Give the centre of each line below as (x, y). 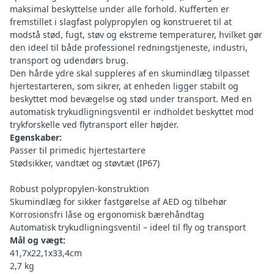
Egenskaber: (36, 138)
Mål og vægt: (38, 240)
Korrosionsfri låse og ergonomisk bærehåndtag (107, 215)
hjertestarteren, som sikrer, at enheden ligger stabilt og (124, 86)
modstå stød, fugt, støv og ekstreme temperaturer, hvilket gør (136, 35)
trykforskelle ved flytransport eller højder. (94, 125)
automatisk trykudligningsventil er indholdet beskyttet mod (132, 112)
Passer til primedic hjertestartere (79, 150)
